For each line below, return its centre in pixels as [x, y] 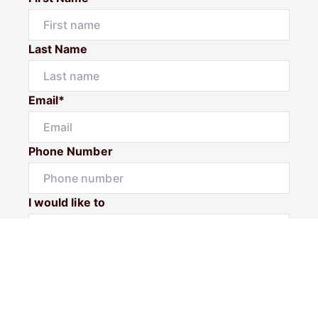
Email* [47, 100]
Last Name [58, 49]
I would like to [67, 202]
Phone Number [71, 151]
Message [54, 253]
